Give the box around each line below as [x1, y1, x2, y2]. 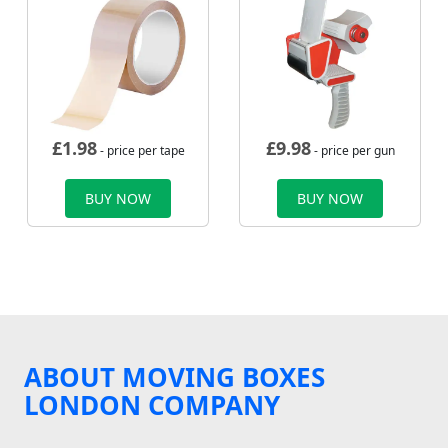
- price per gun [310, 142, 395, 160]
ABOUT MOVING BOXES [24, 359, 325, 396]
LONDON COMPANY [24, 387, 280, 424]
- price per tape [96, 142, 185, 160]
